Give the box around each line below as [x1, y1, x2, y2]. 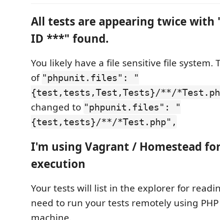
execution [31, 156, 85, 171]
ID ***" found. [31, 30, 109, 46]
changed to [31, 101, 83, 113]
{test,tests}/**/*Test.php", [31, 116, 177, 127]
